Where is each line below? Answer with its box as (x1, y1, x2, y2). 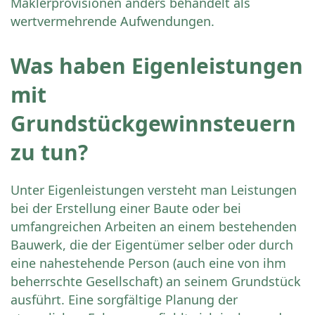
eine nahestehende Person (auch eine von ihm (11, 255, 286, 272)
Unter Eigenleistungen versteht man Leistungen (11, 181, 297, 199)
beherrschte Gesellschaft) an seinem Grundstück (11, 273, 301, 290)
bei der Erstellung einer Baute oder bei (11, 200, 241, 217)
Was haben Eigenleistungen (11, 51, 303, 81)
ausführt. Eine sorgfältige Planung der (11, 291, 238, 309)
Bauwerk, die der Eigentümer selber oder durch (11, 236, 293, 254)
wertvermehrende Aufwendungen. (11, 13, 214, 30)
